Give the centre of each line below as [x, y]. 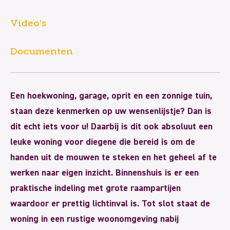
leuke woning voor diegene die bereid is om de [103, 142]
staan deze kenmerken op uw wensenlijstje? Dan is [111, 111]
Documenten [42, 52]
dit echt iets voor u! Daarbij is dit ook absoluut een [111, 127]
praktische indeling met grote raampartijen [95, 188]
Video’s [28, 23]
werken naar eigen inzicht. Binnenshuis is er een [104, 173]
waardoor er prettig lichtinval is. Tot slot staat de [110, 204]
